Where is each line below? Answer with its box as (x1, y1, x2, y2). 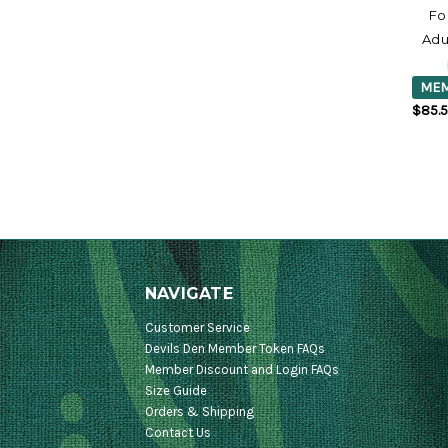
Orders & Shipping (144, 404, 257, 420)
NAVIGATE (144, 284, 233, 304)
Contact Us (144, 425, 211, 441)
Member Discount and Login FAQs (144, 362, 339, 378)
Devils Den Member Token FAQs (144, 341, 325, 357)
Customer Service (144, 320, 250, 336)
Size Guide (144, 383, 207, 399)
